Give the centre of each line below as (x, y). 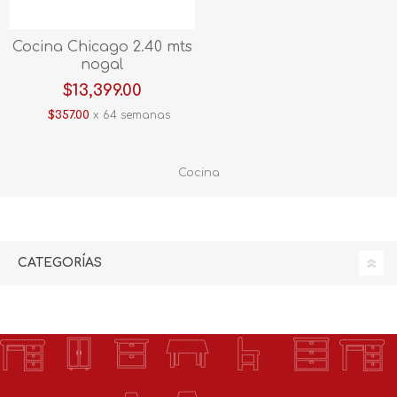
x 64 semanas (129, 115)
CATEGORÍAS (60, 262)
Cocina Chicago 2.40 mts (102, 47)
